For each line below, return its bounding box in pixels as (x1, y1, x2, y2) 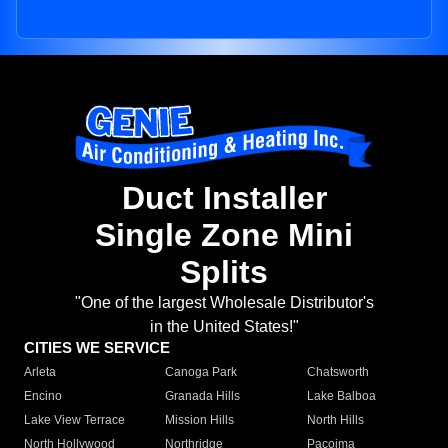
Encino (24, 389, 62, 404)
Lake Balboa (306, 389, 376, 404)
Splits (180, 254, 268, 291)
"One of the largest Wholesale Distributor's (74, 294, 374, 312)
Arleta (24, 365, 56, 380)
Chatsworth (306, 365, 369, 380)
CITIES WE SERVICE (24, 339, 170, 357)
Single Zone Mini (95, 217, 353, 254)
